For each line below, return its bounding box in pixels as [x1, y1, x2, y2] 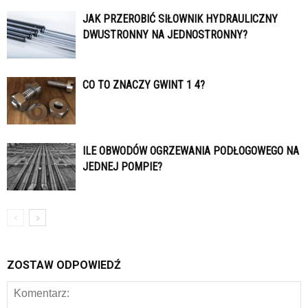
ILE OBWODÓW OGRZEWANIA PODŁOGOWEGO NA [82, 144, 299, 158]
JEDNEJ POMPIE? [82, 160, 162, 174]
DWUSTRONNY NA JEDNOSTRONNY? [82, 28, 247, 42]
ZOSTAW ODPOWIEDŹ [7, 258, 121, 272]
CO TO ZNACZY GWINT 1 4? [82, 78, 205, 92]
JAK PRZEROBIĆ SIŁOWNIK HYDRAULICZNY [82, 12, 278, 26]
